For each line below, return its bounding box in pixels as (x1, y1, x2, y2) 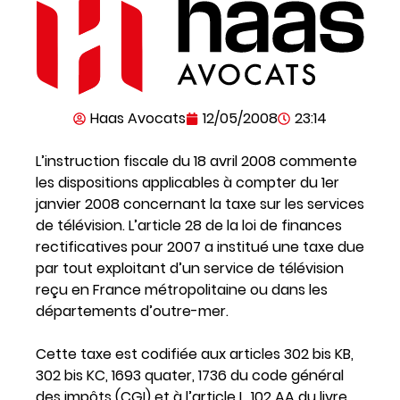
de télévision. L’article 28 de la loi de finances (36, 214, 342, 236)
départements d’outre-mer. (36, 300, 229, 321)
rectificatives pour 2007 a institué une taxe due (36, 236, 364, 257)
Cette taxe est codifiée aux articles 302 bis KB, (36, 343, 354, 364)
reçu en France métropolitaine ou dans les (36, 279, 328, 300)
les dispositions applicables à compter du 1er (36, 171, 339, 193)
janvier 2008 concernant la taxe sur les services (36, 193, 364, 214)
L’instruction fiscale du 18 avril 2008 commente (36, 150, 357, 171)
